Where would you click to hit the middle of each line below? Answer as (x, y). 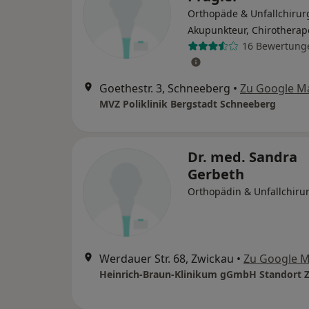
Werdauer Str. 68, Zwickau (167, 258)
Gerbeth (216, 174)
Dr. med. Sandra (242, 157)
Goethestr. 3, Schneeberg (165, 88)
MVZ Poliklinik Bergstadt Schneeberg (188, 103)
